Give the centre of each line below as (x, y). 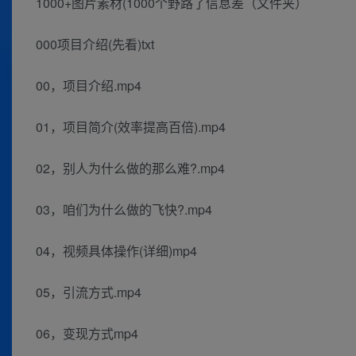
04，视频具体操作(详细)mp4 (116, 251)
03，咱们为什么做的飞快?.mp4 (124, 210)
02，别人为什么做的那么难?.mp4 (130, 168)
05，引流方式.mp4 (89, 292)
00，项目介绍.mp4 (89, 86)
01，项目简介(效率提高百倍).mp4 (131, 127)
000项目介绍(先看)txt (95, 44)
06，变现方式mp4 (87, 334)
